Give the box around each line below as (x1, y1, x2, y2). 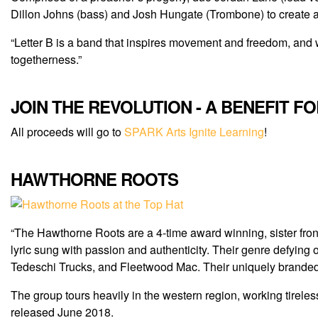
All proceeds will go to (11, 124, 124, 141)
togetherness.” (11, 51, 82, 68)
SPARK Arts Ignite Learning (124, 124, 264, 141)
